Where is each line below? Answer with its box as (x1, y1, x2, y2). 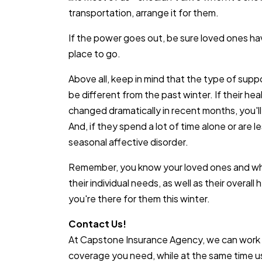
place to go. (68, 47, 120, 60)
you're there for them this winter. (68, 192, 210, 205)
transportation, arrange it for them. (68, 6, 219, 19)
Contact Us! (68, 218, 126, 230)
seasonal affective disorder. (68, 136, 188, 148)
